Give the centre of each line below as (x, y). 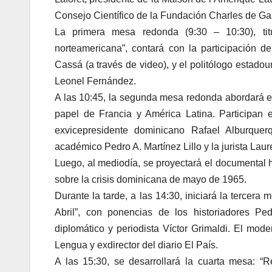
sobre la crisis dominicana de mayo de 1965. (151, 180)
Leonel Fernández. (95, 81)
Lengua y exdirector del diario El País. (136, 245)
